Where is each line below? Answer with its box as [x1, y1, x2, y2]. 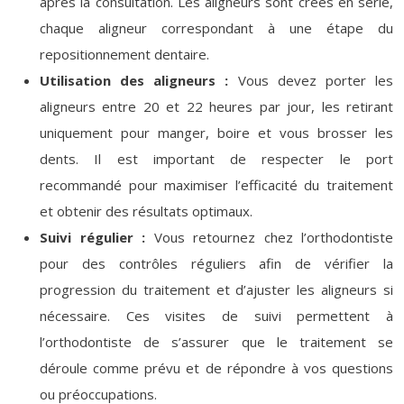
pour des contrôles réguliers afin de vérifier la [40, 254, 393, 272]
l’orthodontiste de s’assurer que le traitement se [40, 333, 393, 351]
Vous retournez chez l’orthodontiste [153, 228, 393, 246]
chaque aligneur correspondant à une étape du [40, 19, 393, 37]
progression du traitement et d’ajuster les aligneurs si [40, 280, 393, 298]
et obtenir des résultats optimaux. [40, 202, 252, 220]
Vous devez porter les [237, 71, 394, 89]
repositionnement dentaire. [40, 45, 209, 63]
